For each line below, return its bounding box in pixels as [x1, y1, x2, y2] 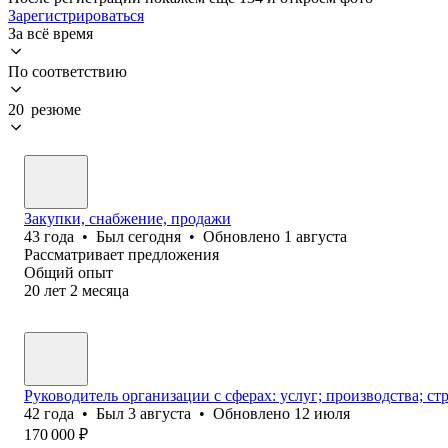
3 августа [128, 404, 191, 422]
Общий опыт [24, 263, 113, 281]
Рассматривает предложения [24, 245, 219, 263]
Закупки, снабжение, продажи [24, 209, 231, 227]
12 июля [294, 404, 350, 422]
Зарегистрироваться [8, 6, 144, 24]
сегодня [128, 227, 181, 245]
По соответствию [8, 62, 127, 80]
